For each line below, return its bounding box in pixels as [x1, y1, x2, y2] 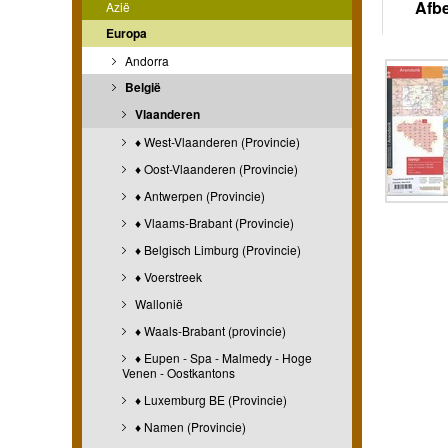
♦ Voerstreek [132, 267, 202, 285]
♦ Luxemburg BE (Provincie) [132, 390, 287, 408]
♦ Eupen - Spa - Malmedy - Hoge [132, 348, 312, 366]
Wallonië [132, 294, 183, 312]
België [122, 77, 161, 96]
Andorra [122, 51, 169, 69]
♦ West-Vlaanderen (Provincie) [132, 132, 300, 150]
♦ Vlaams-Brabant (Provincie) [132, 213, 294, 231]
